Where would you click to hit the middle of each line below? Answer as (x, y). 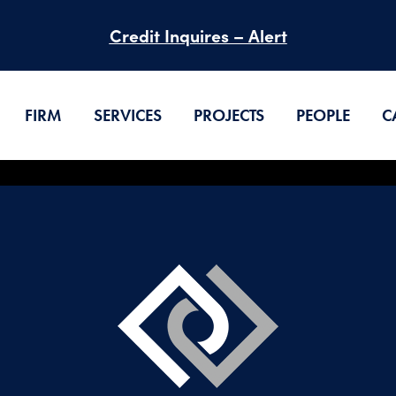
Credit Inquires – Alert (198, 35)
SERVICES (128, 115)
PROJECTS (229, 115)
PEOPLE (323, 115)
